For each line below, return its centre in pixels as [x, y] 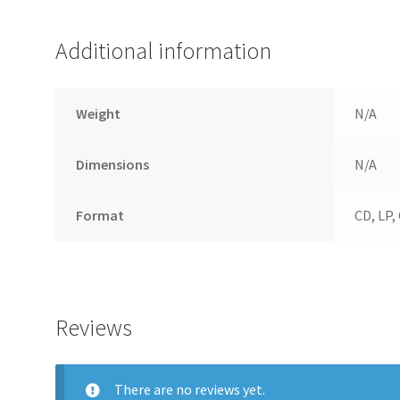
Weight [98, 113]
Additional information [164, 50]
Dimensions [112, 164]
